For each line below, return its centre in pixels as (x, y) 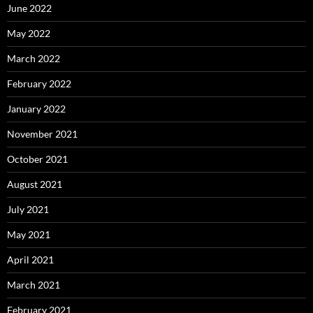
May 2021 (29, 234)
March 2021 (34, 284)
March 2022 (34, 58)
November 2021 (42, 133)
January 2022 (36, 108)
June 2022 (29, 8)
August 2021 (35, 184)
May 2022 (29, 33)
